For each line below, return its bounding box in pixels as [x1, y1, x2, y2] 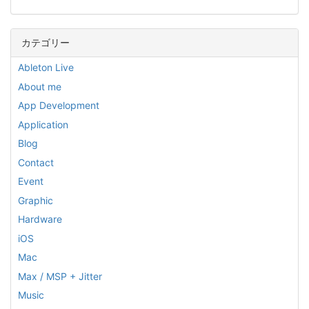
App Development [18, 99, 99, 111]
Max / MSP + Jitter [18, 270, 102, 282]
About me [18, 80, 61, 92]
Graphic [18, 194, 53, 206]
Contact [18, 156, 54, 168]
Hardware [18, 213, 62, 225]
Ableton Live [18, 61, 74, 73]
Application [18, 118, 68, 130]
